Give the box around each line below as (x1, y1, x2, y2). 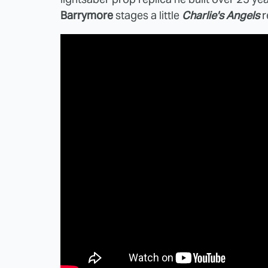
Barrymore (60, 8, 113, 22)
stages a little (113, 8, 182, 22)
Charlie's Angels (182, 8, 260, 22)
